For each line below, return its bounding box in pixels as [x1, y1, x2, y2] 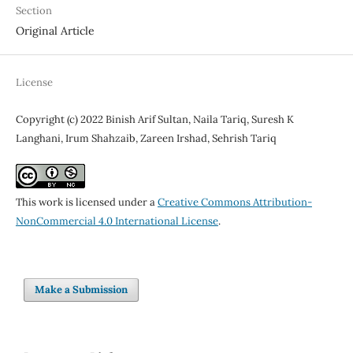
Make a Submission [35, 282, 128, 296]
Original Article [15, 23, 95, 38]
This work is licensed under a [15, 195, 158, 209]
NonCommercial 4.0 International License [15, 214, 218, 228]
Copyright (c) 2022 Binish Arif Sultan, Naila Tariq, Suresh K [15, 112, 294, 126]
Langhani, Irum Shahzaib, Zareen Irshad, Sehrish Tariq [15, 131, 277, 145]
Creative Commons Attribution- [157, 195, 312, 209]
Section [15, 3, 52, 17]
